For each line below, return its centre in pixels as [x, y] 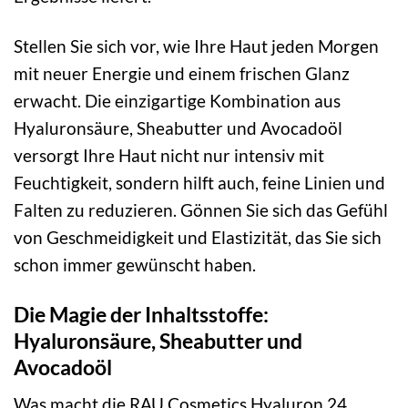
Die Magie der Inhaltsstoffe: [141, 314]
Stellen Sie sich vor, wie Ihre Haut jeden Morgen [196, 46]
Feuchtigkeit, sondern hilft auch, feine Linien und [199, 182]
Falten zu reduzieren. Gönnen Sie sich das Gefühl [201, 209]
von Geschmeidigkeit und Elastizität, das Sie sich [198, 237]
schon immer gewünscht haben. [135, 264]
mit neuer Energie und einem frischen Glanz [182, 73]
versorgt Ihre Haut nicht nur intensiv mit [169, 155]
